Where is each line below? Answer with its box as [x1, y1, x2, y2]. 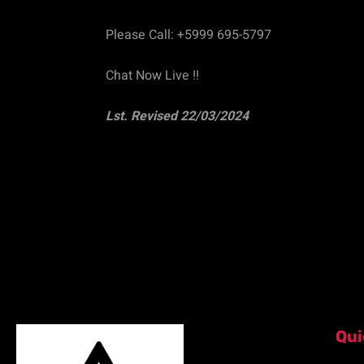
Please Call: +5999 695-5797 [106, 25, 271, 45]
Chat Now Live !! [106, 65, 202, 85]
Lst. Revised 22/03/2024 [106, 106, 249, 126]
